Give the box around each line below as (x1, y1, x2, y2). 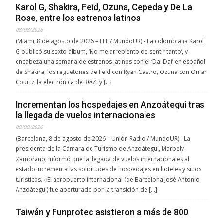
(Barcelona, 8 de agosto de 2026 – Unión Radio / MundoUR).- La (16, 134, 190, 143)
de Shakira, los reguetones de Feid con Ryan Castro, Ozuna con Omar (16, 68, 207, 76)
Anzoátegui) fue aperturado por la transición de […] (16, 185, 157, 194)
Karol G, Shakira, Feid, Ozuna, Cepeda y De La (16, 2, 192, 13)
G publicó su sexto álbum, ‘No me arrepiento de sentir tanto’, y (16, 47, 188, 56)
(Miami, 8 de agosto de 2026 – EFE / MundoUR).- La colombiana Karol (16, 37, 204, 46)
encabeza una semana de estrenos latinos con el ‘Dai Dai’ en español (16, 57, 205, 66)
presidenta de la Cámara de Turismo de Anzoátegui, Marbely (16, 145, 184, 153)
